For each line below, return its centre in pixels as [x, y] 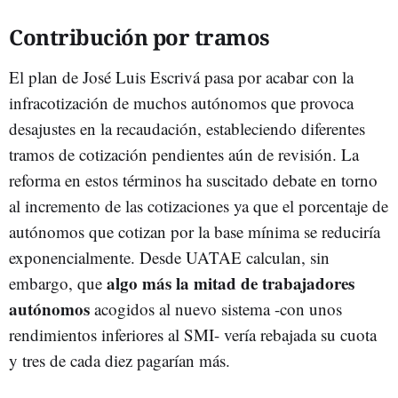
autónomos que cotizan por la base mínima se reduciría [195, 231]
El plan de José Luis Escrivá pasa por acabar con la [181, 77]
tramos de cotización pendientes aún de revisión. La [184, 154]
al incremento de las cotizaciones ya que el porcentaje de [199, 206]
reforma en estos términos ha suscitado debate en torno [193, 180]
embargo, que [58, 283]
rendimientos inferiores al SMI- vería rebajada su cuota [193, 334]
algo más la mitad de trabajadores [231, 283]
